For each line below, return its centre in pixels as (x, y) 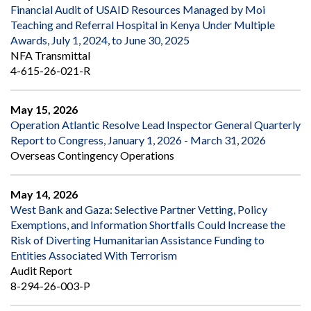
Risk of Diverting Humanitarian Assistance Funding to (137, 240)
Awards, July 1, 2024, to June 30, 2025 (100, 40)
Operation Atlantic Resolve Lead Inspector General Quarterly (155, 125)
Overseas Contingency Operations (92, 155)
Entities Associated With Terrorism (94, 255)
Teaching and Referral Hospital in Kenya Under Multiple (143, 25)
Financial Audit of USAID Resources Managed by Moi (138, 10)
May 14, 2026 (44, 194)
